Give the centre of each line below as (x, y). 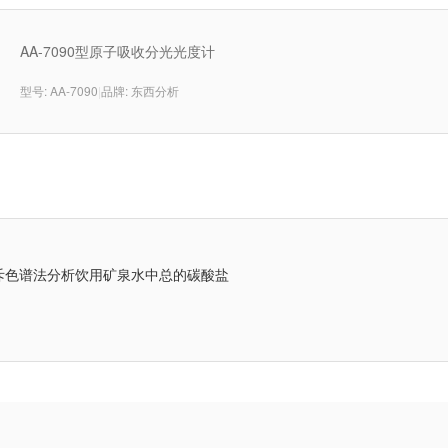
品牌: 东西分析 (139, 91)
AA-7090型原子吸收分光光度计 (117, 51)
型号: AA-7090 (58, 91)
